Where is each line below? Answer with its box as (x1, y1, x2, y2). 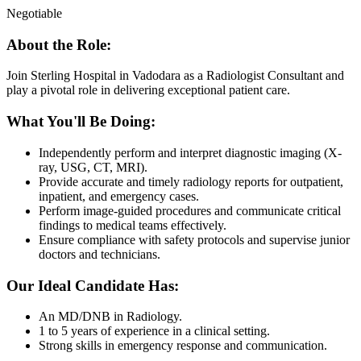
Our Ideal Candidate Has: (6, 276, 179, 294)
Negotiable (6, 6, 62, 20)
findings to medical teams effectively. (39, 218, 226, 232)
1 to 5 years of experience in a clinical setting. (39, 324, 270, 338)
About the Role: (6, 35, 111, 53)
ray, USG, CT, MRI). (39, 160, 147, 174)
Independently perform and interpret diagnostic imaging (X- (39, 145, 342, 160)
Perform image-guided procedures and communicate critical (39, 203, 341, 218)
